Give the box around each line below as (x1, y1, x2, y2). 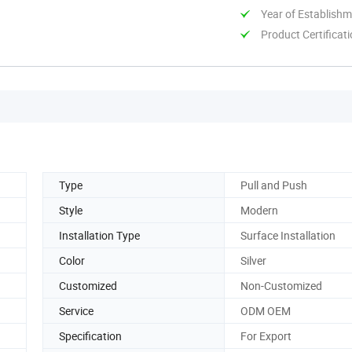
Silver (240, 252, 266, 268)
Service (59, 302, 93, 318)
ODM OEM (240, 302, 291, 318)
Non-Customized (240, 277, 322, 293)
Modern (240, 202, 278, 218)
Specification (59, 328, 122, 343)
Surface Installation (240, 227, 335, 243)
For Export (240, 328, 291, 343)
